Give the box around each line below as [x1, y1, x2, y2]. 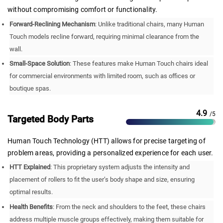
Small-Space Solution [9, 60, 70, 68]
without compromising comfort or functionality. [7, 5, 158, 14]
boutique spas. [9, 85, 51, 93]
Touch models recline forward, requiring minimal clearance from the [9, 32, 200, 40]
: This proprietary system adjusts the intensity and [50, 163, 190, 171]
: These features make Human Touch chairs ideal [70, 60, 209, 68]
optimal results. [9, 188, 53, 196]
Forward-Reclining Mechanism [9, 20, 96, 28]
